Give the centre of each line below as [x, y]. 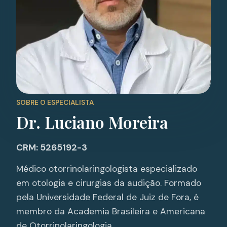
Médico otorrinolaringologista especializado [107, 169]
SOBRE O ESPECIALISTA [55, 102]
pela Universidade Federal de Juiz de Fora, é [107, 197]
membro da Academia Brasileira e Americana [111, 212]
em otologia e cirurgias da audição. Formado [109, 183]
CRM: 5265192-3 [52, 147]
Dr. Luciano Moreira [92, 122]
